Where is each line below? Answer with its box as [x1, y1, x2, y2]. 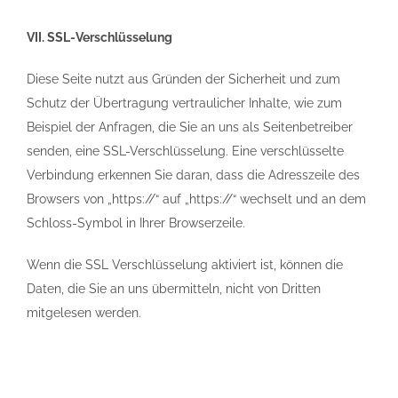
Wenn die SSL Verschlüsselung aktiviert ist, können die [27, 258, 343, 272]
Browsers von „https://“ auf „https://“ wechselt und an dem [27, 192, 366, 206]
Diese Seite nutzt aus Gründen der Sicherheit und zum [27, 72, 340, 86]
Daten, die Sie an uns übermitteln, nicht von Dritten [27, 282, 321, 296]
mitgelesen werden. [27, 306, 141, 320]
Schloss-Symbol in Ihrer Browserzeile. [27, 216, 245, 230]
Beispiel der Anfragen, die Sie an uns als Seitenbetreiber [27, 120, 353, 134]
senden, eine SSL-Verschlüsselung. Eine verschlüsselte [27, 144, 344, 158]
